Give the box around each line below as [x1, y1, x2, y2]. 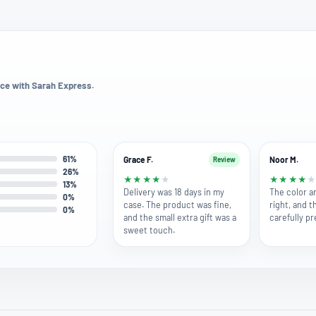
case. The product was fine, [123, 198, 232, 210]
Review [213, 154, 236, 164]
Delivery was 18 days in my [123, 186, 225, 197]
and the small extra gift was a [123, 211, 237, 223]
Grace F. [123, 154, 154, 164]
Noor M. [269, 154, 299, 164]
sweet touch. [123, 224, 176, 236]
